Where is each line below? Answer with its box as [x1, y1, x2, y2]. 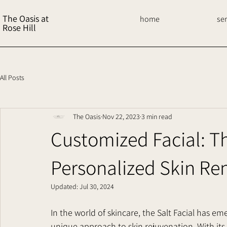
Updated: [51, 182, 80, 191]
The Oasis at [3, 13, 49, 24]
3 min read [141, 111, 172, 121]
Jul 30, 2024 [80, 182, 114, 191]
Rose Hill [3, 22, 36, 33]
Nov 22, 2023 [102, 111, 140, 121]
